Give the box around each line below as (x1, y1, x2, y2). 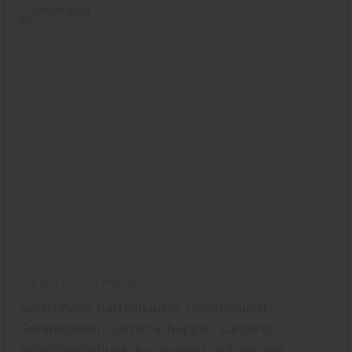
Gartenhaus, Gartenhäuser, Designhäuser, (20, 299, 273, 317)
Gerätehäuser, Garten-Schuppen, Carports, (20, 320, 277, 338)
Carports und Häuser (20, 273, 146, 291)
